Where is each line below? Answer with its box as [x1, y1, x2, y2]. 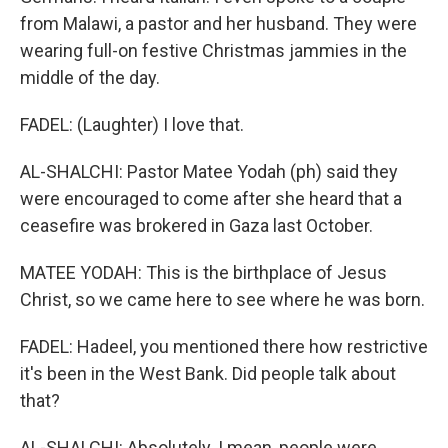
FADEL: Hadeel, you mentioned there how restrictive [20, 336, 428, 357]
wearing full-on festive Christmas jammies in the [20, 40, 407, 61]
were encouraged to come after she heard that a [20, 188, 402, 209]
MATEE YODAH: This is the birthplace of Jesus [20, 262, 387, 283]
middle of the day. [20, 67, 160, 88]
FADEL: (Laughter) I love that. [20, 114, 244, 135]
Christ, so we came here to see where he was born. [20, 289, 425, 310]
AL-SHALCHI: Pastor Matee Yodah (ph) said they [20, 161, 398, 182]
